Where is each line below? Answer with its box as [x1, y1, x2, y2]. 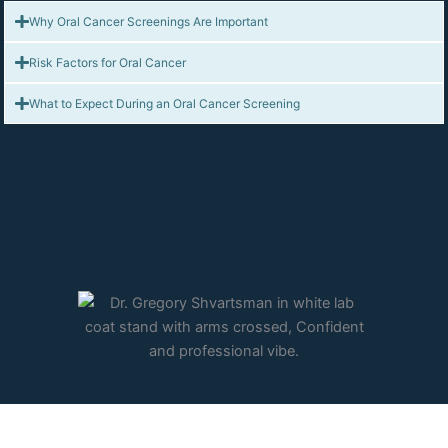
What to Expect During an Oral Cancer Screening [28, 95, 300, 111]
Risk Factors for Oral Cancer [28, 54, 186, 70]
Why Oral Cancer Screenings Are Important [28, 13, 268, 29]
